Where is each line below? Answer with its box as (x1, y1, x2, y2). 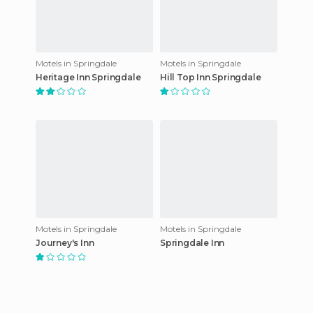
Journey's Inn (36, 237, 94, 248)
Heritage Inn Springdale (36, 71, 141, 82)
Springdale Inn (160, 237, 225, 248)
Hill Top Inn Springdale (160, 71, 261, 82)
